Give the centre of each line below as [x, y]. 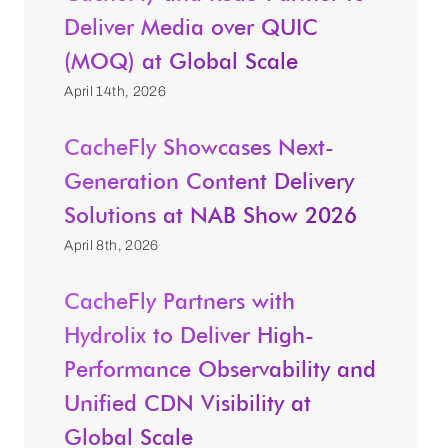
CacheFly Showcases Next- [199, 146]
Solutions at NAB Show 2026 [211, 214]
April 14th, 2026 [115, 91]
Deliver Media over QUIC [191, 26]
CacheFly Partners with [180, 300]
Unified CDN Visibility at [188, 402]
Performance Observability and [220, 368]
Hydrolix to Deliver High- [189, 334]
